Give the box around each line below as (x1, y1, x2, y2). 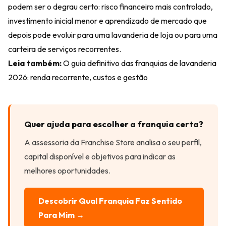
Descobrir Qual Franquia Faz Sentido (38, 196, 182, 206)
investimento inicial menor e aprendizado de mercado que (8, 16, 207, 26)
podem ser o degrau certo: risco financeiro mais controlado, (8, 2, 213, 12)
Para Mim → (38, 210, 84, 220)
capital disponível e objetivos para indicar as (24, 151, 176, 161)
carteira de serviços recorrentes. (8, 44, 121, 54)
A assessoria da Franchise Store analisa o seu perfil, (24, 137, 202, 147)
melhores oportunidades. (24, 165, 110, 176)
